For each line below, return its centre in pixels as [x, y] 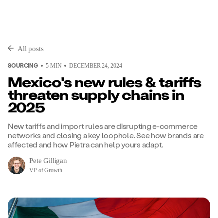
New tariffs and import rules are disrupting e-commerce [103, 126]
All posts [31, 49]
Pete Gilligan [48, 161]
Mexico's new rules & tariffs [105, 84]
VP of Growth [46, 170]
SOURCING [23, 65]
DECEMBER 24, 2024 [96, 66]
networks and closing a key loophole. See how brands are [106, 135]
